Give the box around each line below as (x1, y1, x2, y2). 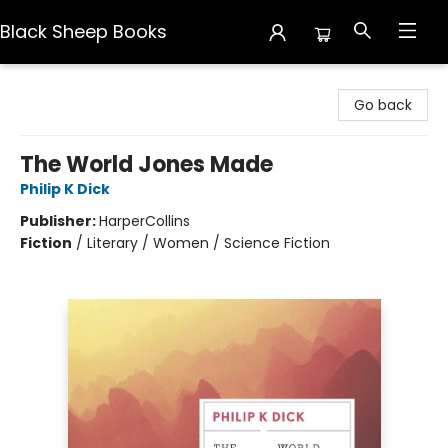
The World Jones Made (20, 149, 273, 180)
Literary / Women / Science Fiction (87, 233, 330, 253)
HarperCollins (99, 211, 190, 231)
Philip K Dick (20, 179, 110, 199)
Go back (354, 95, 412, 115)
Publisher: (20, 211, 99, 231)
